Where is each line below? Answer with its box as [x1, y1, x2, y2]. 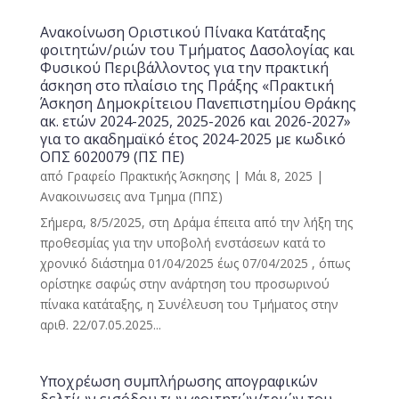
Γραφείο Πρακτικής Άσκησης [66, 167, 230, 184]
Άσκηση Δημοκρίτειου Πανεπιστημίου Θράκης [39, 94, 356, 113]
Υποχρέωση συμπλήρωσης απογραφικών [39, 371, 318, 391]
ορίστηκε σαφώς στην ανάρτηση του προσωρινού [39, 275, 330, 292]
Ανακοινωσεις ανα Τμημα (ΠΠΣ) [39, 188, 223, 205]
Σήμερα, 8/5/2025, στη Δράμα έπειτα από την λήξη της [39, 214, 353, 231]
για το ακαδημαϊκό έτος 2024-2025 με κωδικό [39, 129, 346, 149]
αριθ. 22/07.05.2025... [39, 316, 161, 333]
